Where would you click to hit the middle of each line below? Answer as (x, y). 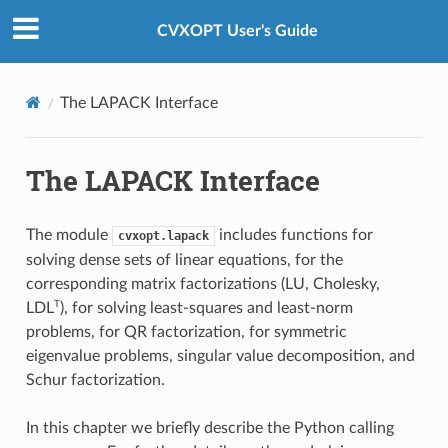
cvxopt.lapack (163, 235)
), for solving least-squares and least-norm (206, 307)
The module (68, 234)
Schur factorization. (95, 379)
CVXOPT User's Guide (237, 31)
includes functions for (293, 234)
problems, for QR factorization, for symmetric (186, 331)
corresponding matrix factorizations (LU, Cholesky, (202, 283)
